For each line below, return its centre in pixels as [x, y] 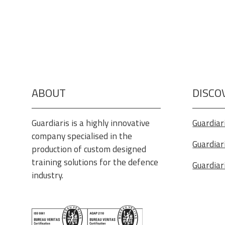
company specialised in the [82, 136]
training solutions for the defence [95, 162]
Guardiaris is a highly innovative [91, 123]
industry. [48, 175]
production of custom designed [89, 149]
